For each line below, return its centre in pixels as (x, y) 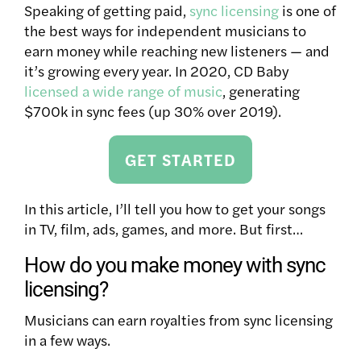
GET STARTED (180, 160)
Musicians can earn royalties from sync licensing (178, 320)
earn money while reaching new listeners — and (177, 51)
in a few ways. (69, 340)
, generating (261, 91)
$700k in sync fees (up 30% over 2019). (153, 111)
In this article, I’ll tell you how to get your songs (175, 209)
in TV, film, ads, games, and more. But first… (164, 229)
